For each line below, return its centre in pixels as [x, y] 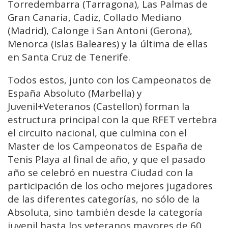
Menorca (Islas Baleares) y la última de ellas [108, 44]
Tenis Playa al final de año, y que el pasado [107, 160]
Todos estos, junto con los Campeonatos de [109, 80]
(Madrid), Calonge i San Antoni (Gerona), [100, 31]
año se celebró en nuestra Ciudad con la [101, 173]
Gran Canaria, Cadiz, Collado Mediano [95, 18]
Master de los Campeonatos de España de [105, 146]
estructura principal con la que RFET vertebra [112, 120]
